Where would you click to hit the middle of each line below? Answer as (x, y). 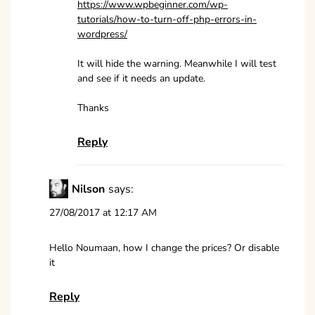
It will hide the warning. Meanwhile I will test (177, 64)
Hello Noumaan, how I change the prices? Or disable (164, 248)
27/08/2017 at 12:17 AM (103, 213)
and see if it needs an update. (141, 79)
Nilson (88, 189)
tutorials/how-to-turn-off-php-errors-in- (167, 20)
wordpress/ (102, 34)
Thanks (93, 108)
